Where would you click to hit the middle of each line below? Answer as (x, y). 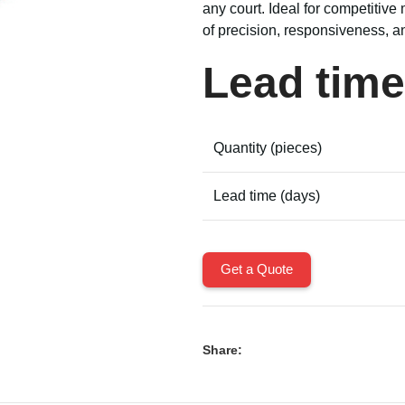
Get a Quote (257, 269)
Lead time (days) (267, 196)
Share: (222, 350)
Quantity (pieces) (268, 148)
